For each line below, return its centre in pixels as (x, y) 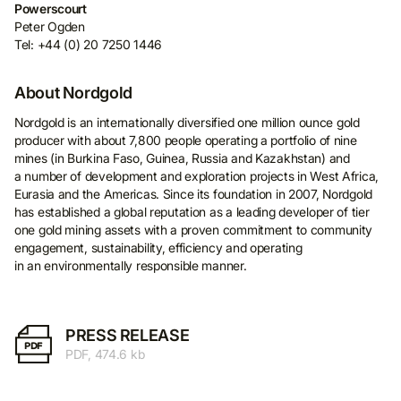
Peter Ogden (50, 26)
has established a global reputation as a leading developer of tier (192, 212)
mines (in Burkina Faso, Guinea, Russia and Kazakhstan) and (182, 158)
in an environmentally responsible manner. (131, 265)
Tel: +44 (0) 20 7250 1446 (88, 44)
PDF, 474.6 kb (105, 354)
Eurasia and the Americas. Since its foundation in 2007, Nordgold (194, 194)
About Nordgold (73, 93)
